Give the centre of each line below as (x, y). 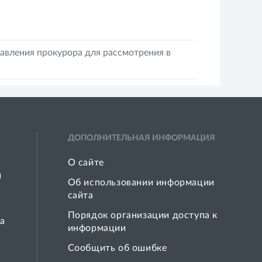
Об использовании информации (141, 182)
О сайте (86, 163)
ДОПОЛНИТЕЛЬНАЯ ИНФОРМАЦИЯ (141, 138)
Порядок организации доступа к (142, 215)
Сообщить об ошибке (117, 248)
